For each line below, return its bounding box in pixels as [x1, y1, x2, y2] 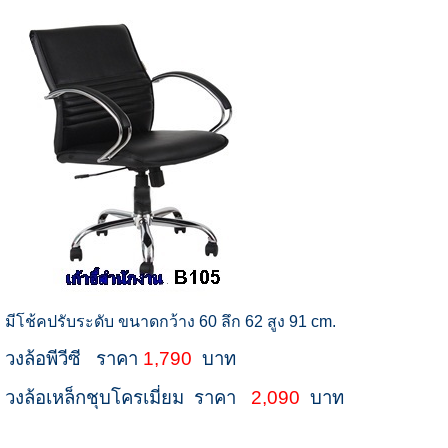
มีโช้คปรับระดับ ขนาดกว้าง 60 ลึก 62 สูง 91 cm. [4, 313, 336, 331]
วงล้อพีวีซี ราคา [4, 348, 143, 370]
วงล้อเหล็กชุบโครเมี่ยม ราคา [4, 387, 251, 409]
